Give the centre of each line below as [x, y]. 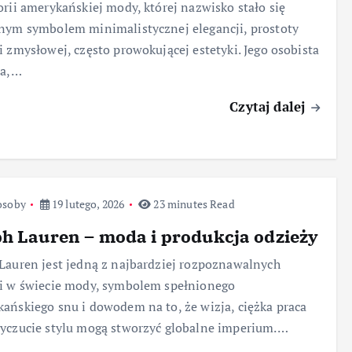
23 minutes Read [193, 204]
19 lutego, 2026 [87, 204]
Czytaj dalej [269, 106]
